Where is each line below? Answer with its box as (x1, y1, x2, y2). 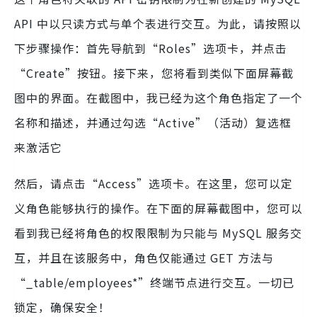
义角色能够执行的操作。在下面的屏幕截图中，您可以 (14, 199, 303, 217)
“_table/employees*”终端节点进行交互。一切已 (14, 273, 294, 291)
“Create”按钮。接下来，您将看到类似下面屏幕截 (14, 64, 294, 81)
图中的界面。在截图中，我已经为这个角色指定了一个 (14, 88, 303, 106)
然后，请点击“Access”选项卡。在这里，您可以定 (14, 174, 293, 192)
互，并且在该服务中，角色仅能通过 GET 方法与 (14, 248, 274, 266)
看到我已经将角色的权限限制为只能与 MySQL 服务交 (14, 224, 302, 241)
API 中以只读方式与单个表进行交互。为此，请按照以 (14, 14, 301, 32)
